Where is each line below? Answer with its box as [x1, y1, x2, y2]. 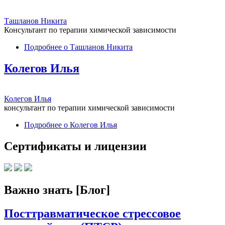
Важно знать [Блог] [4, 183, 110, 196]
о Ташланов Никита [62, 43, 133, 52]
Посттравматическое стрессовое [4, 206, 181, 220]
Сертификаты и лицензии [4, 139, 147, 153]
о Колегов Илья [62, 121, 117, 130]
